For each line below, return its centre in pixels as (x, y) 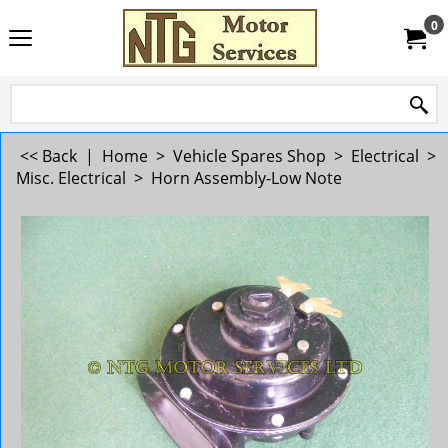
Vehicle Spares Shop (249, 156)
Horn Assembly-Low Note (246, 178)
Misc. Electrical (71, 178)
